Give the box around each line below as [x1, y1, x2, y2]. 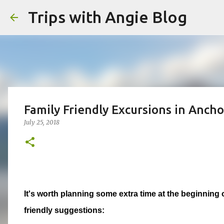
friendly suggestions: [24, 206, 106, 214]
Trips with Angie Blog [28, 8, 187, 26]
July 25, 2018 [24, 118, 59, 126]
